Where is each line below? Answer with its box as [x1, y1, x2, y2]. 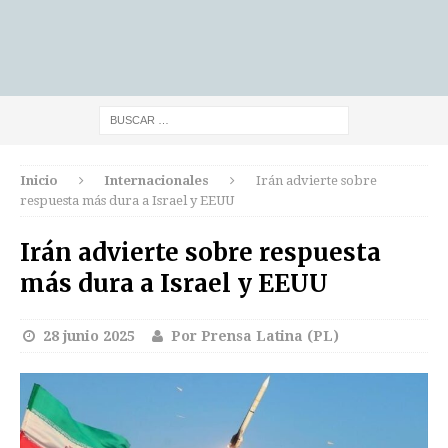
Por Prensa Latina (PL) [171, 328, 339, 344]
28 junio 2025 [42, 328, 135, 344]
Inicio [20, 173, 58, 188]
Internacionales [104, 173, 210, 188]
